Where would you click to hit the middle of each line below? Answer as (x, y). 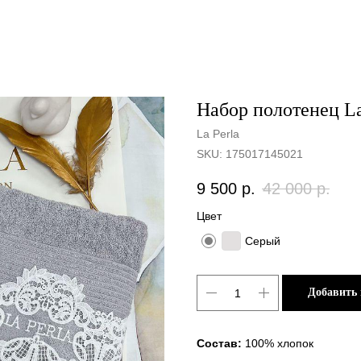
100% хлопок (279, 344)
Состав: (221, 344)
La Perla (218, 134)
